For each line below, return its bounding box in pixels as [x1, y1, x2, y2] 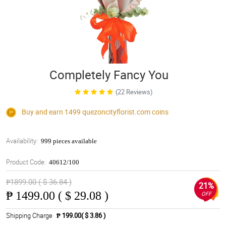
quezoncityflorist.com [82, 107, 150, 117]
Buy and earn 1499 [20, 107, 82, 117]
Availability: [6, 136, 38, 146]
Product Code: [6, 157, 46, 167]
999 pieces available [41, 137, 97, 145]
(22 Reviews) [115, 87, 153, 96]
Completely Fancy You [49, 67, 168, 83]
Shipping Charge [6, 211, 52, 220]
